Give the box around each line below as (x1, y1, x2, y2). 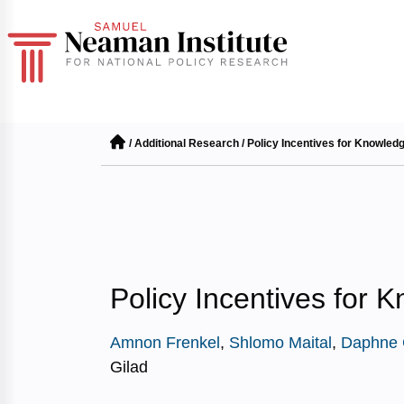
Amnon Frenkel (110, 334, 220, 352)
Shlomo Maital (229, 334, 332, 352)
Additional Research (134, 137, 239, 150)
